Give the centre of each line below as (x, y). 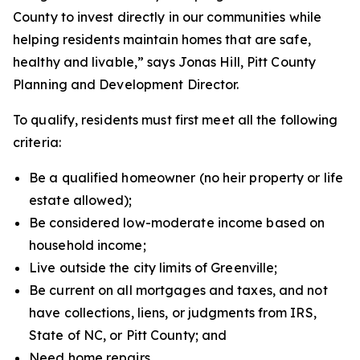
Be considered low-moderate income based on (177, 223)
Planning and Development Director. (126, 84)
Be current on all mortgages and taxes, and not (178, 290)
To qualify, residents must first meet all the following (176, 120)
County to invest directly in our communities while (168, 17)
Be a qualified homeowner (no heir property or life (186, 178)
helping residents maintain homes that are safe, (162, 39)
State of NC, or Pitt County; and (128, 335)
